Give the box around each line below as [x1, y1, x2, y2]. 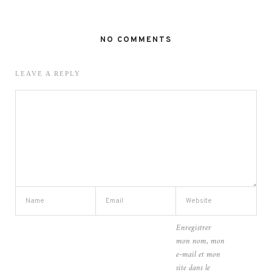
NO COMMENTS [100, 35, 172, 45]
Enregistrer [176, 220, 211, 236]
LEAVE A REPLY [15, 69, 81, 77]
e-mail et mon [176, 246, 220, 262]
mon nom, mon [176, 233, 225, 249]
